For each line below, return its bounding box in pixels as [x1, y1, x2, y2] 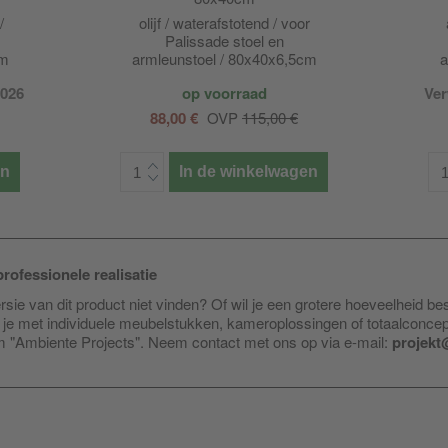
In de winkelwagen [179, 163, 318, 180]
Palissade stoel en [164, 30, 284, 51]
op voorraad [181, 82, 267, 104]
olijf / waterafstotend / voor [138, 12, 310, 33]
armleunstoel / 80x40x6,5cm [131, 48, 317, 69]
